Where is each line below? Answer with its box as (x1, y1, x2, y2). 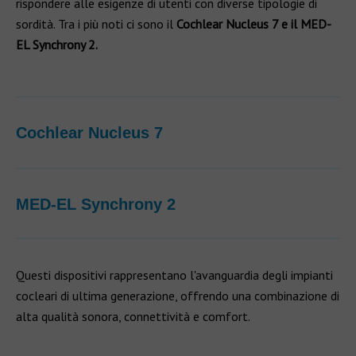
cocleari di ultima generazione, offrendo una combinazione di (16, 288, 339, 304)
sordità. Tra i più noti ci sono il (16, 16, 176, 32)
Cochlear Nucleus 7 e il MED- (176, 16, 331, 32)
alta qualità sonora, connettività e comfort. (16, 308, 250, 324)
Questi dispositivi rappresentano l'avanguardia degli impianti (16, 267, 333, 283)
